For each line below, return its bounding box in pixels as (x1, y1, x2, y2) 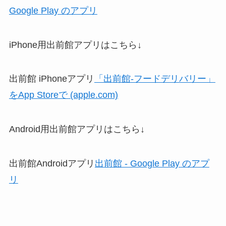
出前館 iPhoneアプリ (9, 74, 94, 84)
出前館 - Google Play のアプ (94, 158, 209, 168)
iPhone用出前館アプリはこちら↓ (9, 39, 142, 50)
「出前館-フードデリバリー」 (94, 74, 215, 84)
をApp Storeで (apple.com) (9, 90, 118, 100)
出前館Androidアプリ (9, 158, 95, 168)
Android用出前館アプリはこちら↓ (9, 124, 145, 135)
